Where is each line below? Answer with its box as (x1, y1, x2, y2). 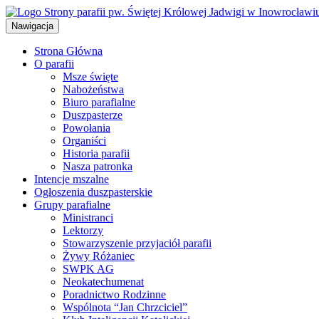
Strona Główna (34, 45, 103, 57)
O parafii (34, 58, 74, 70)
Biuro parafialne (63, 96, 135, 108)
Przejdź (5, 5, 38, 17)
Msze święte (63, 70, 118, 83)
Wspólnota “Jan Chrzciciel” (63, 301, 187, 313)
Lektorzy (63, 224, 103, 236)
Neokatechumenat (63, 276, 144, 288)
